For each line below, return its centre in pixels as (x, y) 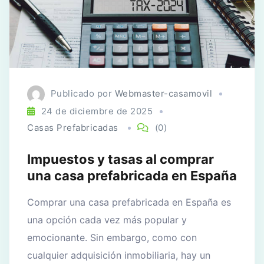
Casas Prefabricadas (73, 128)
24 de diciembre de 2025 (97, 111)
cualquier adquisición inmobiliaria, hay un (119, 255)
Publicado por (82, 94)
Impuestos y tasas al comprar (121, 159)
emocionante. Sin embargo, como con (112, 238)
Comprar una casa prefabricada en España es (129, 202)
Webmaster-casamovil (163, 94)
